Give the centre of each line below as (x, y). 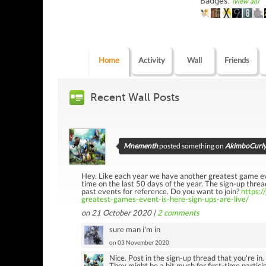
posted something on (192, 145)
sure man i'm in (135, 229)
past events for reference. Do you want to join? (161, 191)
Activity (151, 60)
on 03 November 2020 (139, 242)
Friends (237, 60)
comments (181, 212)
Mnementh (141, 145)
